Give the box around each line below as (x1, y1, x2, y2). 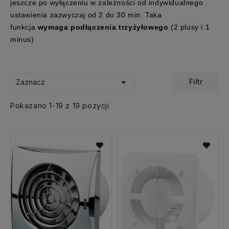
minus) (10, 35, 34, 43)
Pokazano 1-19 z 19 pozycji (10, 101, 109, 110)
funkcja (10, 22, 38, 31)
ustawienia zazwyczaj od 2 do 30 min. (10, 10, 143, 19)
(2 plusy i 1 (168, 22, 210, 31)
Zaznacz (16, 77, 45, 86)
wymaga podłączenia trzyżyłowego (37, 22, 169, 31)
